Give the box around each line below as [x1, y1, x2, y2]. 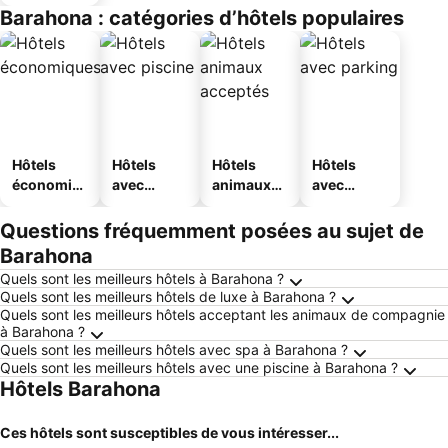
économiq [12, 176, 81, 193]
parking [312, 196, 365, 213]
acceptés [212, 196, 274, 213]
